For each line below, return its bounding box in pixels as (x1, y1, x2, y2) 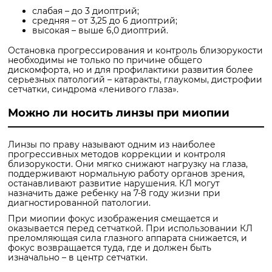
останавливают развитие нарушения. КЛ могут (8, 177, 220, 189)
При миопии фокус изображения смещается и (8, 212, 219, 224)
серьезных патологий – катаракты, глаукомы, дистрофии (8, 74, 262, 86)
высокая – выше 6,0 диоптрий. (32, 25, 168, 36)
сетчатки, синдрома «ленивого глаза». (8, 84, 178, 95)
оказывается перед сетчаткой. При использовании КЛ (8, 222, 253, 234)
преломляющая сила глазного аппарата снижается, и (8, 232, 247, 243)
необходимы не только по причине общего (8, 55, 202, 66)
